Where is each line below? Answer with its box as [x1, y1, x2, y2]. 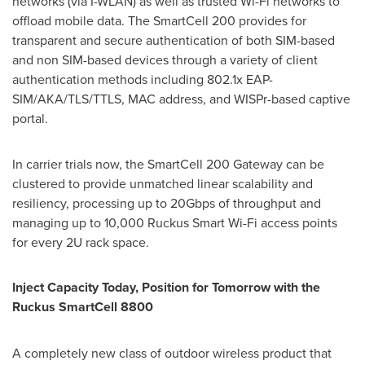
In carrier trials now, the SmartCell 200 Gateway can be [12, 155, 324, 173]
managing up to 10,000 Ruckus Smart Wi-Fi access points [12, 213, 337, 231]
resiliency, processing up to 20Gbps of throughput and [12, 194, 321, 212]
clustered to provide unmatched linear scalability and [12, 174, 313, 192]
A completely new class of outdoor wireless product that [12, 344, 332, 362]
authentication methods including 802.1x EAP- [12, 70, 273, 88]
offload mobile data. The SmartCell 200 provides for [12, 11, 306, 29]
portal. [12, 109, 51, 127]
